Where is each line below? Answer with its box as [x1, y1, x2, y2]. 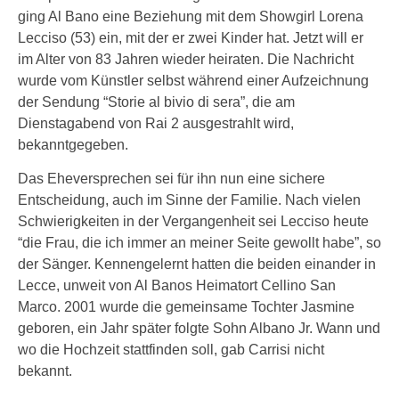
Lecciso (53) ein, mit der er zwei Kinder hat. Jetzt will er [18, 30, 363, 45]
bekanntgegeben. [18, 137, 128, 152]
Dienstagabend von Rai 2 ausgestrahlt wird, [18, 116, 294, 131]
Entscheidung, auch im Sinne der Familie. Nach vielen [18, 192, 361, 208]
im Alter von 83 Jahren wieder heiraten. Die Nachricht [18, 52, 354, 67]
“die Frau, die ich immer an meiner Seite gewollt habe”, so [18, 235, 381, 250]
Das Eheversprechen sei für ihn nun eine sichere [18, 171, 325, 186]
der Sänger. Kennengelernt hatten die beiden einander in [18, 256, 376, 272]
